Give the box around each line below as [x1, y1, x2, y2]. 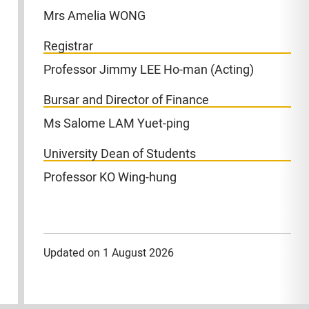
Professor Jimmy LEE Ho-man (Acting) [43, 60, 255, 79]
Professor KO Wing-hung [43, 168, 177, 188]
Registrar [43, 37, 94, 57]
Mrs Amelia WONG [43, 6, 146, 26]
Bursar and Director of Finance [43, 91, 210, 110]
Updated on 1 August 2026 [43, 246, 175, 262]
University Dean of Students [43, 145, 197, 164]
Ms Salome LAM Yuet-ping [43, 114, 190, 134]
